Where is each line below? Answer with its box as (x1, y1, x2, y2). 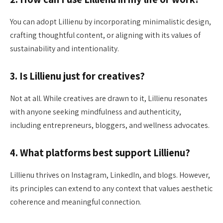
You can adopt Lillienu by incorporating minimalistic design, (10, 16, 211, 27)
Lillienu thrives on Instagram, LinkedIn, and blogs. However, (10, 169, 210, 180)
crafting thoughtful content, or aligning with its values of (10, 29, 201, 40)
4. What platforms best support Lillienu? (10, 146, 190, 160)
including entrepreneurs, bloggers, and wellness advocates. (10, 119, 210, 130)
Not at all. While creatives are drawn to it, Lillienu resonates (10, 93, 208, 104)
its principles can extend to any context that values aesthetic (10, 183, 213, 194)
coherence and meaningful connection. (10, 196, 141, 207)
